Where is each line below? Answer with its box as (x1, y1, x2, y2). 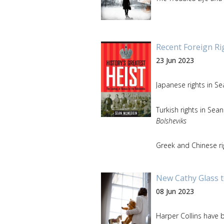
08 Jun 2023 (156, 186, 194, 196)
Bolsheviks (156, 115, 186, 125)
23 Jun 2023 (156, 55, 194, 65)
